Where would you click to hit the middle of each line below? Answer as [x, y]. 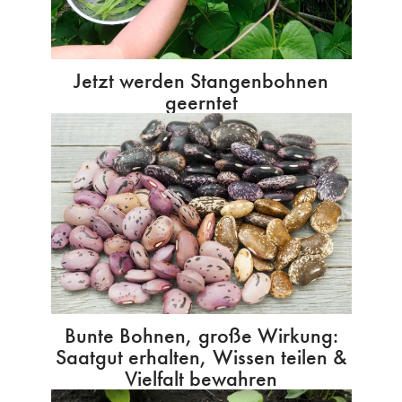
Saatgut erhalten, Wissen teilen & [201, 356]
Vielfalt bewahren [201, 378]
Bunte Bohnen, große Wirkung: [201, 335]
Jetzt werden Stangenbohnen [201, 80]
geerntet [201, 101]
